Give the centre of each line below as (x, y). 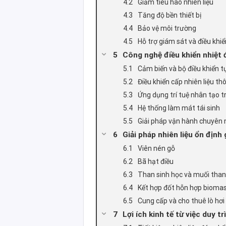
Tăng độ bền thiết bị (170, 15)
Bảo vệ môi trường (167, 29)
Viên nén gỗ (157, 149)
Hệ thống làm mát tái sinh (179, 108)
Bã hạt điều (156, 162)
